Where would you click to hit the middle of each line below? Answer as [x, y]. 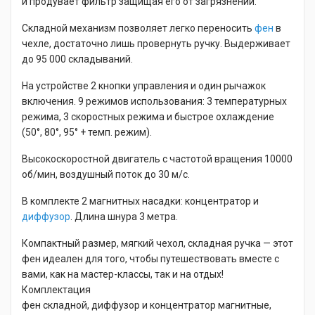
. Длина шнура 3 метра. [124, 217]
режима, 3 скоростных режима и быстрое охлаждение [148, 117]
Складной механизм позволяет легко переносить [138, 28]
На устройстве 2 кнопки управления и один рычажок [144, 86]
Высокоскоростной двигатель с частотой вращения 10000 [157, 159]
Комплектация [56, 290]
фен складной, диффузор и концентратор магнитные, [147, 305]
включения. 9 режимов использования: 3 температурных [154, 101]
